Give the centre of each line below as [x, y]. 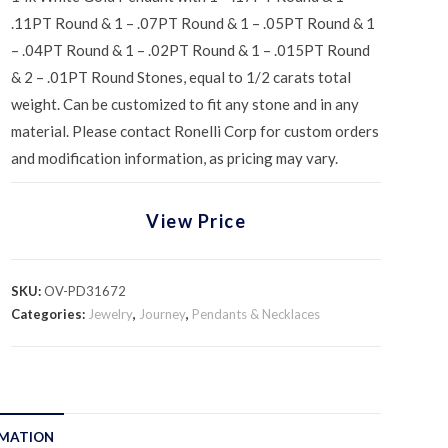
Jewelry [111, 314]
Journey [163, 314]
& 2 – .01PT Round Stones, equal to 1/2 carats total [181, 77]
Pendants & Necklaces [256, 314]
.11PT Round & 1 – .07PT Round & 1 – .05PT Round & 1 [193, 23]
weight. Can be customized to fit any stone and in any [185, 104]
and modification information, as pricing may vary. [175, 158]
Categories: [50, 314]
